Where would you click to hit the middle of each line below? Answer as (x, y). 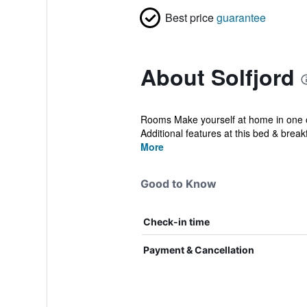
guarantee (241, 17)
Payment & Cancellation (198, 250)
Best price (189, 17)
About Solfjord (217, 77)
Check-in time (176, 222)
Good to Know (178, 184)
